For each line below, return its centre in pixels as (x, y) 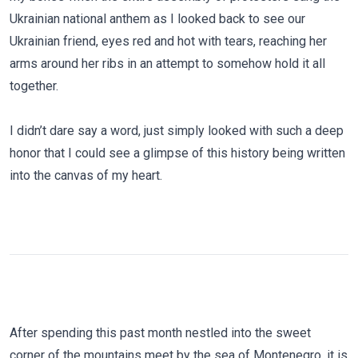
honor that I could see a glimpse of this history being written (177, 153)
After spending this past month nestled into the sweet (160, 333)
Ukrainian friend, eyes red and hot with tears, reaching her (168, 41)
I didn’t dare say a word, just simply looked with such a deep (177, 131)
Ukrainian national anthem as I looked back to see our (157, 19)
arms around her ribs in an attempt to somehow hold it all (167, 64)
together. (34, 86)
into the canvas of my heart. (86, 175)
